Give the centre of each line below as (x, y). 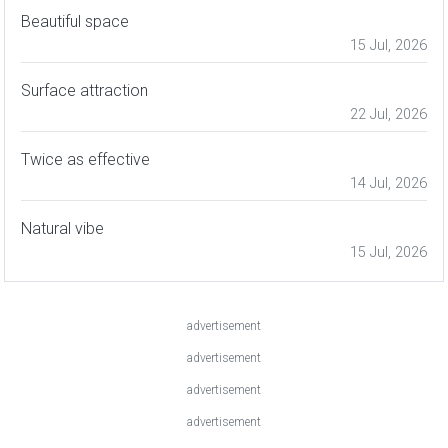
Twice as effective (85, 160)
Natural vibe (62, 229)
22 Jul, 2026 (388, 115)
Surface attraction (84, 91)
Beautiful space (75, 22)
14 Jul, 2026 (388, 184)
